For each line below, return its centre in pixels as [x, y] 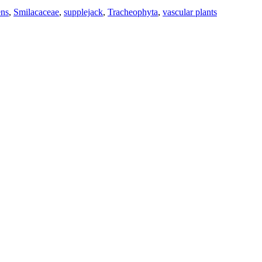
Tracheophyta [133, 12]
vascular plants [190, 12]
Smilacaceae [36, 12]
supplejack [83, 12]
